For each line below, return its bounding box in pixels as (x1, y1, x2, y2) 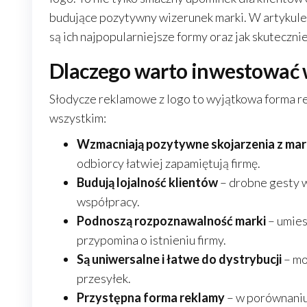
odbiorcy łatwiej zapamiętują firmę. (77, 156, 260, 171)
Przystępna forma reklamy (77, 290, 225, 305)
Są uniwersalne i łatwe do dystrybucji (77, 251, 282, 267)
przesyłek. (77, 271, 131, 286)
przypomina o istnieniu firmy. (77, 232, 226, 247)
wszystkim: (49, 110, 106, 125)
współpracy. (77, 194, 140, 209)
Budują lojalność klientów (77, 175, 218, 190)
